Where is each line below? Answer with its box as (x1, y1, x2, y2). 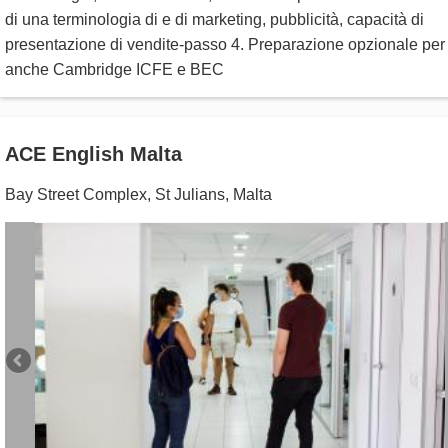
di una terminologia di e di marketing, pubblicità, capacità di (5, 11, 424, 28)
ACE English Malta (5, 143, 182, 165)
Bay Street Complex (5, 186, 147, 203)
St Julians (155, 186, 225, 203)
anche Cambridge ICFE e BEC (5, 61, 224, 78)
